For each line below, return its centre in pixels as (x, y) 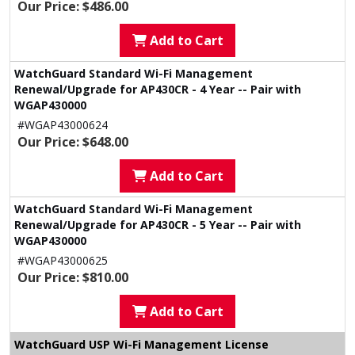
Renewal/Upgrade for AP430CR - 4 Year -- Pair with (158, 89)
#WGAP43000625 (63, 260)
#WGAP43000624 (63, 125)
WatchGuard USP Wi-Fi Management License (141, 344)
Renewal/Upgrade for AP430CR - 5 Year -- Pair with (158, 225)
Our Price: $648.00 (73, 142)
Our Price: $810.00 (73, 277)
